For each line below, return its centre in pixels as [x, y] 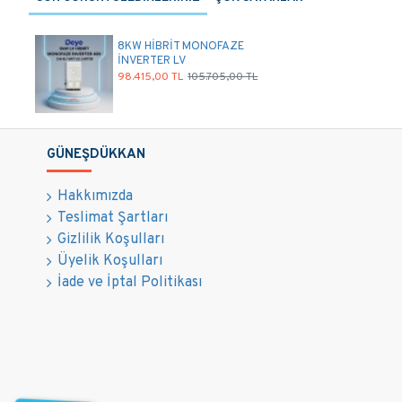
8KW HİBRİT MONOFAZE [181, 46]
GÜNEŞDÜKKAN [96, 155]
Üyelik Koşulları [110, 261]
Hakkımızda [95, 197]
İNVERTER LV [152, 61]
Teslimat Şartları [113, 218]
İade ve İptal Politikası [130, 283]
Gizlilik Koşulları [111, 240]
